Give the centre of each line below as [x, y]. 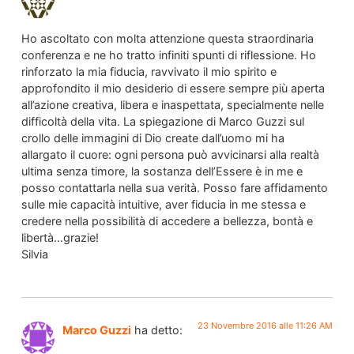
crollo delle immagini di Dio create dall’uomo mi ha [153, 137]
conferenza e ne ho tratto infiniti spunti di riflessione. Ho [168, 55]
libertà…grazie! [60, 237]
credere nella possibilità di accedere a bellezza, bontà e [167, 220]
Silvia [34, 254]
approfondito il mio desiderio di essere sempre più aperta [173, 88]
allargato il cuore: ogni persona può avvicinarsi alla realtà [170, 154]
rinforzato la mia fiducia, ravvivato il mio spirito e [149, 71]
